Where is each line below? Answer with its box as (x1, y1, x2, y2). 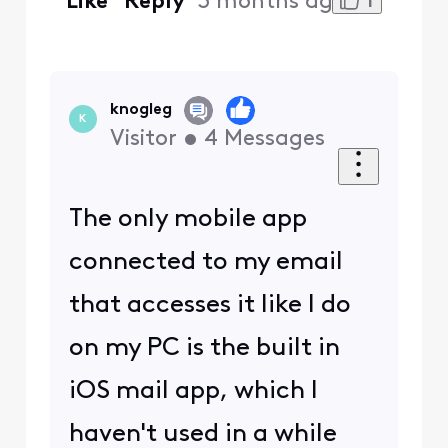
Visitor (109, 128, 177, 152)
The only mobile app (68, 206, 307, 232)
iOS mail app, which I (68, 378, 318, 404)
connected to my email (68, 249, 343, 275)
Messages (223, 128, 325, 152)
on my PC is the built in (68, 335, 340, 361)
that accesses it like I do (68, 292, 351, 318)
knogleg (109, 102, 172, 119)
